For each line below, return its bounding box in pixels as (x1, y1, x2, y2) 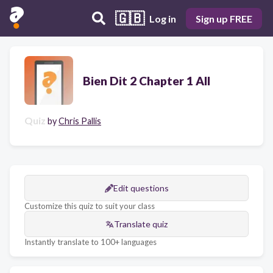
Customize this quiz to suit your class (24, 201, 155, 211)
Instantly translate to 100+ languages (24, 237, 157, 247)
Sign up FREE (196, 12, 252, 24)
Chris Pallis (58, 116, 101, 126)
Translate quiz (114, 219, 168, 229)
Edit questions (113, 183, 169, 193)
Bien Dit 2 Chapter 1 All (83, 73, 210, 88)
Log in (149, 12, 176, 24)
